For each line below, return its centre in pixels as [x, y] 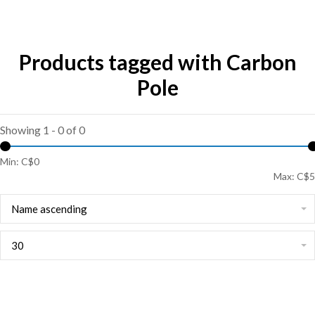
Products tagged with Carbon [157, 62]
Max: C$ [291, 176]
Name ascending [49, 209]
